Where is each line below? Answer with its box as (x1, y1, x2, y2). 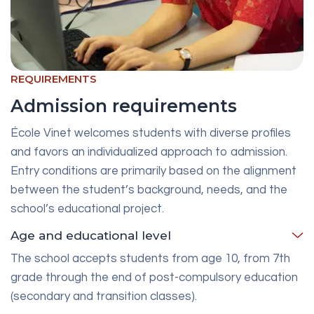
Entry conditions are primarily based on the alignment (11, 164, 296, 177)
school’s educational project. (11, 202, 164, 215)
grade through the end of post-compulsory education (11, 271, 298, 284)
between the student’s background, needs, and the (11, 183, 287, 196)
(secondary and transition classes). (11, 289, 197, 303)
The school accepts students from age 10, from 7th (11, 252, 290, 265)
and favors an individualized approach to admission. (11, 145, 287, 158)
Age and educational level (11, 228, 171, 243)
